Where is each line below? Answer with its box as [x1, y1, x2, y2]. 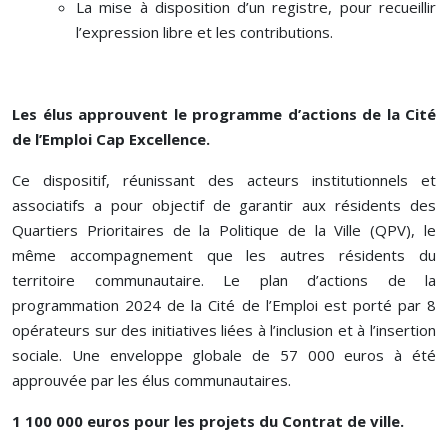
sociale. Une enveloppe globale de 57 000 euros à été [12, 344, 436, 365]
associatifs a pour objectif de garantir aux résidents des [12, 194, 436, 215]
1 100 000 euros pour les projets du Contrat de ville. [12, 410, 404, 431]
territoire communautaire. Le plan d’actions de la [12, 269, 436, 290]
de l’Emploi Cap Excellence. [12, 128, 210, 149]
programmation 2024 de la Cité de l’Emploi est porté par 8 [12, 294, 436, 315]
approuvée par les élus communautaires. [12, 369, 291, 390]
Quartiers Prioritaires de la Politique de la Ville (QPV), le [12, 219, 436, 240]
